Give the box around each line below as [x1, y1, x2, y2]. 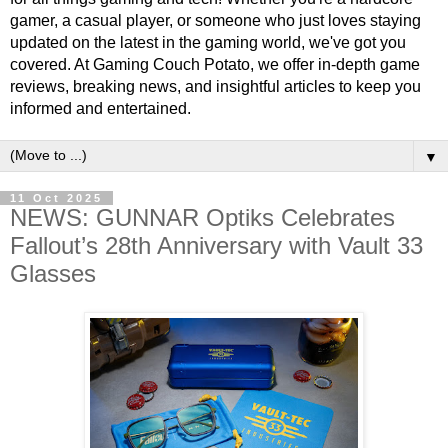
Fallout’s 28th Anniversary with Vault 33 [10, 231, 423, 259]
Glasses [10, 259, 96, 287]
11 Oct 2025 [10, 191, 103, 204]
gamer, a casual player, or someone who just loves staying [10, 11, 421, 29]
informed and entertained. [10, 99, 191, 117]
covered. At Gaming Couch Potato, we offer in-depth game [10, 55, 420, 73]
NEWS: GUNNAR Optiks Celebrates [10, 203, 395, 231]
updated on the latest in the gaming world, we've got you [10, 33, 406, 51]
